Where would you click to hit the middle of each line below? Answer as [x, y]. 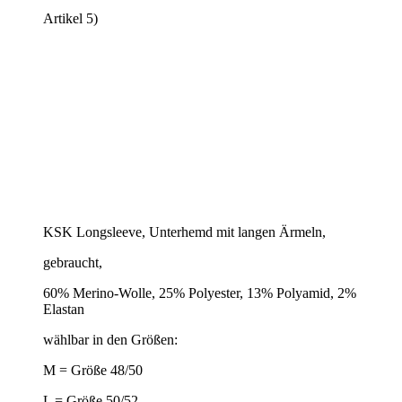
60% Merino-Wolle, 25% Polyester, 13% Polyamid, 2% [200, 293]
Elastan [64, 309]
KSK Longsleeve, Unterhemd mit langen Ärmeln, [184, 232]
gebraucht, [73, 262]
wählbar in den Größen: [110, 339]
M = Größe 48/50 [93, 370]
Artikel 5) [70, 18]
